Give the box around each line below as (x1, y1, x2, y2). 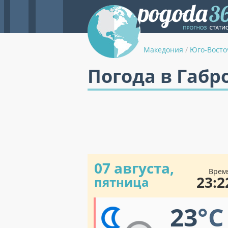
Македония (144, 45, 183, 54)
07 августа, (94, 158, 174, 178)
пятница (94, 174, 149, 190)
